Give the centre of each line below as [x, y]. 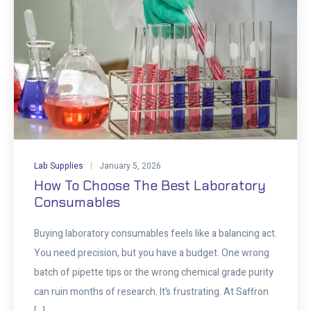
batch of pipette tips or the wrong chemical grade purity [153, 273]
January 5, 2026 [130, 166]
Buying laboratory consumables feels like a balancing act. [155, 234]
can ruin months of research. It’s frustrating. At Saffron [151, 292]
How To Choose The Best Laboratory [150, 186]
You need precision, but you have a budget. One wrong [151, 253]
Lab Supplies [58, 166]
